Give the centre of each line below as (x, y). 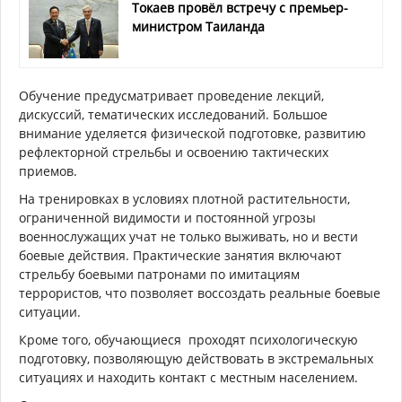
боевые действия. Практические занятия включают (180, 255)
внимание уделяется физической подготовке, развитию (192, 133)
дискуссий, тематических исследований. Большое (173, 114)
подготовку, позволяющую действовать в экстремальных (196, 358)
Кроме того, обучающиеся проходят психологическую (188, 339)
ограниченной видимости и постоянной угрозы (167, 217)
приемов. (48, 170)
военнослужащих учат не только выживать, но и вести (188, 236)
